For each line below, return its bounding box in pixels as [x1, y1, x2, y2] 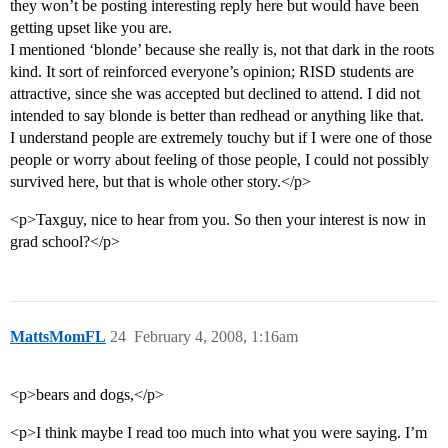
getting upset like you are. [10, 19, 172, 37]
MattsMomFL [10, 328, 106, 346]
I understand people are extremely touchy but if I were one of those [10, 129, 432, 147]
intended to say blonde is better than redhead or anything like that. [10, 107, 424, 125]
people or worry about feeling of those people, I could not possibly [10, 151, 429, 169]
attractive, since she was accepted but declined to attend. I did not [10, 85, 420, 103]
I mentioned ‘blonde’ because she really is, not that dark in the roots [10, 41, 434, 59]
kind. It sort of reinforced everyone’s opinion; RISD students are [10, 63, 414, 81]
